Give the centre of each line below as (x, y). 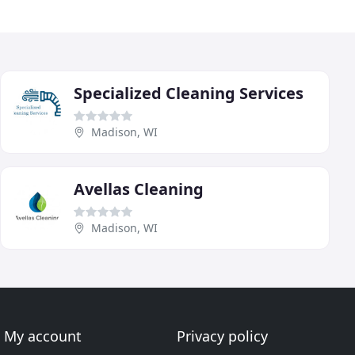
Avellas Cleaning (139, 189)
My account (43, 336)
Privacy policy (222, 336)
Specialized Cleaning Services (189, 93)
